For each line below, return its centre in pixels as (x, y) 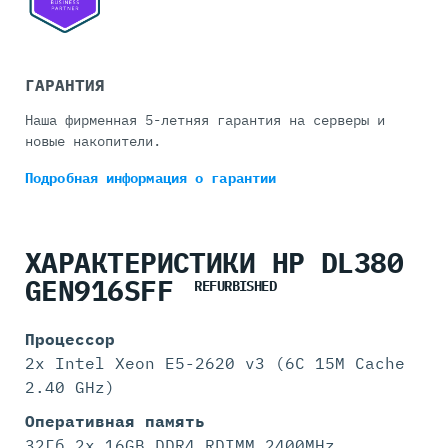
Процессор (70, 339)
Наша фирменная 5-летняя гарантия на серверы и (205, 120)
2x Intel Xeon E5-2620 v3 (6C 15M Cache (215, 363)
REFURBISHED (235, 285)
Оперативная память (115, 421)
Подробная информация (110, 178)
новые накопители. (93, 141)
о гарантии (236, 178)
